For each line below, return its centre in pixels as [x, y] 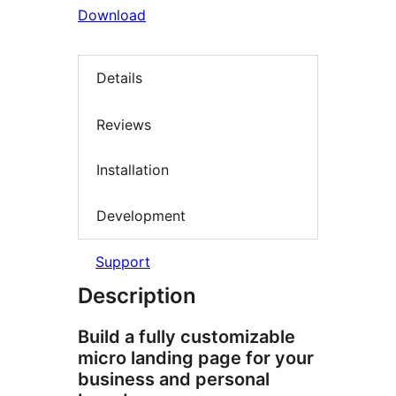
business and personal [174, 380]
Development [141, 215]
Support [123, 262]
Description [137, 296]
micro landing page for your [196, 358]
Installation [133, 170]
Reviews [124, 124]
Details [119, 78]
